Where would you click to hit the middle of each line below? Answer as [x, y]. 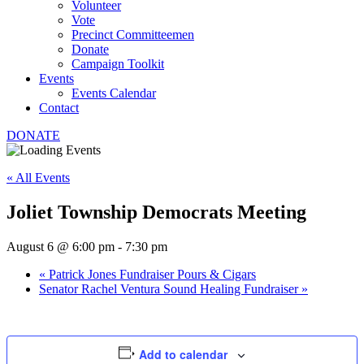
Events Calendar [114, 93]
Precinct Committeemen [133, 35]
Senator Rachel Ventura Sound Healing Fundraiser [170, 288]
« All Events [38, 178]
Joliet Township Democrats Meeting [156, 212]
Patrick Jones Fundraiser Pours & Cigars [151, 274]
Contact [59, 108]
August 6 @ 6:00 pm [61, 246]
